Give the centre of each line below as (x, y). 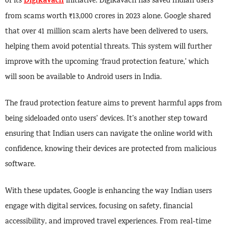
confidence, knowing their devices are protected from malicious (111, 150)
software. (20, 165)
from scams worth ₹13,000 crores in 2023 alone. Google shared (108, 16)
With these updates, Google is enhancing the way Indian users (108, 191)
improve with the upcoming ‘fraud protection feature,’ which (107, 62)
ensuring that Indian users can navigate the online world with (109, 135)
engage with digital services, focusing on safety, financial (99, 206)
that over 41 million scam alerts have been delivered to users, (106, 32)
